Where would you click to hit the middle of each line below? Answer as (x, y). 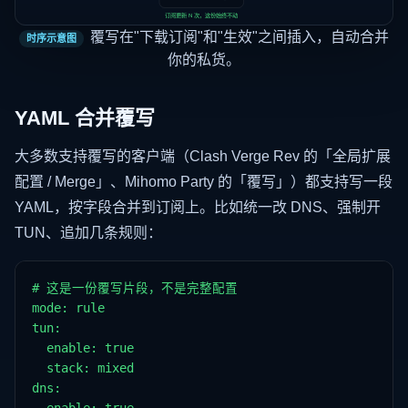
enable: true (83, 348)
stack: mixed (83, 368)
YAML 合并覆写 (85, 118)
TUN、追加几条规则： (88, 233)
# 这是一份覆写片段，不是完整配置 (135, 288)
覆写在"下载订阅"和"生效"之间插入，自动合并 (240, 37)
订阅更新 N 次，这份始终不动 (202, 15)
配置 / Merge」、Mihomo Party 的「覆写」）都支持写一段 (204, 182)
